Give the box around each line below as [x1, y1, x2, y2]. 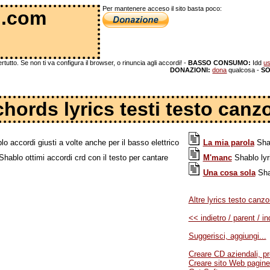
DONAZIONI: [170, 66, 211, 74]
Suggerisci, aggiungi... [188, 231, 266, 240]
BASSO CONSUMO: [188, 59, 251, 66]
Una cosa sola [202, 168, 256, 177]
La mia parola [202, 138, 254, 147]
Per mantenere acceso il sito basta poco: [102, 5, 222, 12]
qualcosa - [227, 66, 262, 74]
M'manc [202, 153, 232, 162]
